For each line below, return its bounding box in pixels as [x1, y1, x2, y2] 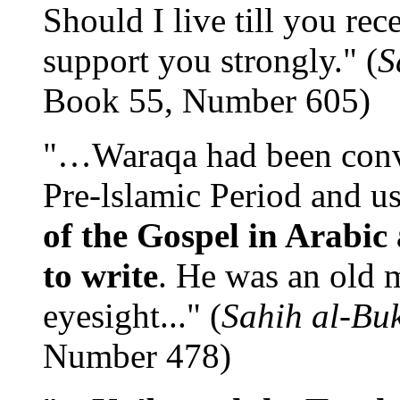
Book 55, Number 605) [43, 80, 371, 120]
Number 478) [43, 336, 231, 375]
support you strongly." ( [43, 40, 378, 79]
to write [43, 255, 158, 295]
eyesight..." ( [43, 296, 221, 335]
